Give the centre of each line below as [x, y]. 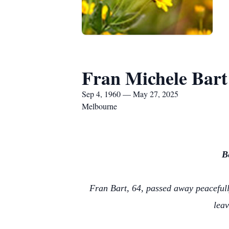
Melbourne [99, 106]
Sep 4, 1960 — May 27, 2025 [130, 94]
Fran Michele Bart [155, 78]
